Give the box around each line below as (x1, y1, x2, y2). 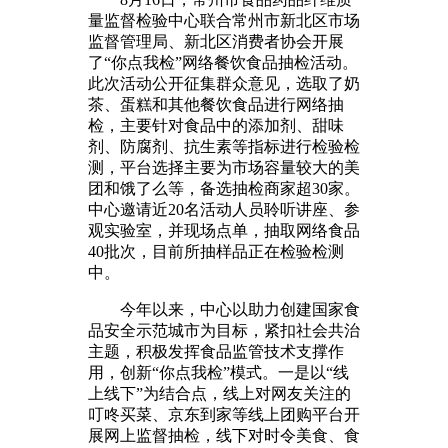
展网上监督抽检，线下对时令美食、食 (88, 426, 360, 444)
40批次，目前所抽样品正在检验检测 (88, 242, 344, 260)
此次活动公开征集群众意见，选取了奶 (88, 74, 360, 92)
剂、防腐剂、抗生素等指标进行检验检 (88, 137, 360, 155)
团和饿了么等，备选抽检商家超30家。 (88, 179, 360, 197)
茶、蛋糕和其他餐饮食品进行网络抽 (88, 95, 344, 113)
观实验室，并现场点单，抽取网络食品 (88, 221, 360, 239)
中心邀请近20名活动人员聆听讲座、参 (88, 200, 360, 218)
